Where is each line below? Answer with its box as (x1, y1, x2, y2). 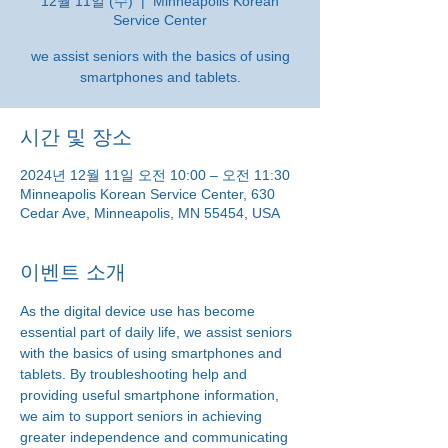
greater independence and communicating (20, 429, 292, 445)
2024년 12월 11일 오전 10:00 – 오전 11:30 (20, 167, 290, 183)
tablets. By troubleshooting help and (20, 366, 251, 382)
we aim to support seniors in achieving (20, 408, 266, 424)
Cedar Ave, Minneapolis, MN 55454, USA (20, 205, 280, 221)
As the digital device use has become (20, 303, 259, 319)
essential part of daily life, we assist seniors (20, 324, 296, 340)
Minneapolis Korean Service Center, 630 (20, 186, 275, 202)
